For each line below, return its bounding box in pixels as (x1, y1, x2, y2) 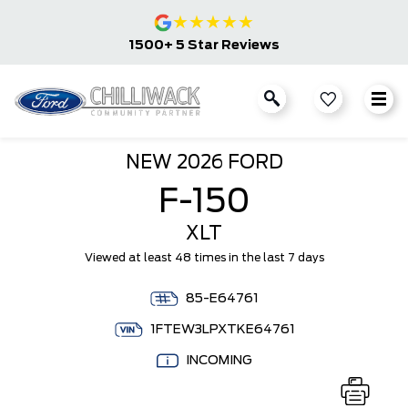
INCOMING (185, 354, 252, 367)
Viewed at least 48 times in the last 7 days (84, 252, 324, 263)
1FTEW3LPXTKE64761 (149, 323, 295, 336)
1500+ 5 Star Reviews (128, 39, 280, 52)
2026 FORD (171, 154, 283, 172)
